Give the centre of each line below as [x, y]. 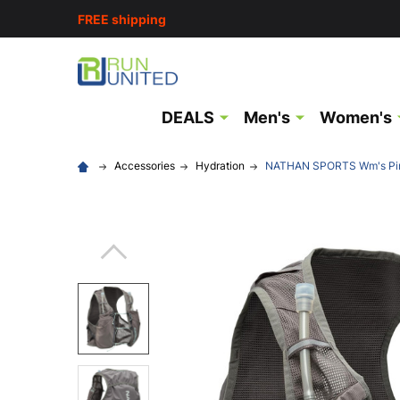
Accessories [145, 166]
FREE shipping [122, 19]
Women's [356, 117]
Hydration [220, 166]
